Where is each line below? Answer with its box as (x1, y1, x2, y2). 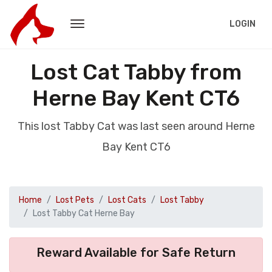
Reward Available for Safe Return (36, 245, 236, 260)
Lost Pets (56, 195, 94, 205)
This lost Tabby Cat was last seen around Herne (17, 120, 255, 133)
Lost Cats (108, 195, 146, 205)
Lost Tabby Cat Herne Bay (33, 208, 135, 219)
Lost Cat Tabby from (30, 59, 242, 85)
